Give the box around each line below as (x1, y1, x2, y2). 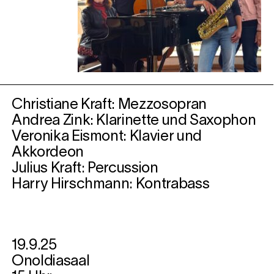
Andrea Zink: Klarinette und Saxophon (12, 114, 256, 128)
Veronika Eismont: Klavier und (12, 130, 202, 144)
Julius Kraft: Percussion (12, 162, 158, 176)
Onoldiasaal (12, 255, 90, 268)
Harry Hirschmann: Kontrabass (12, 178, 210, 191)
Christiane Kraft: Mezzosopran (12, 98, 207, 112)
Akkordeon (12, 146, 84, 160)
